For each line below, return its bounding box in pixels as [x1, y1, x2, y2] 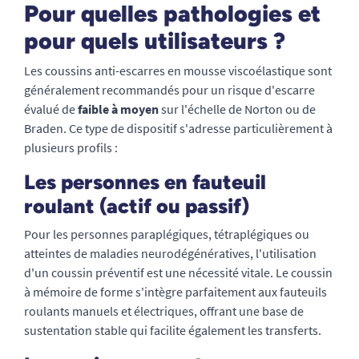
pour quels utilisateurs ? [24, 27, 285, 54]
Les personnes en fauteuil [24, 170, 266, 194]
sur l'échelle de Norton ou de [159, 101, 316, 117]
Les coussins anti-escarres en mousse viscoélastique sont [24, 63, 332, 79]
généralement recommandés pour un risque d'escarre [24, 82, 315, 98]
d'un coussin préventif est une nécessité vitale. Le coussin [24, 264, 333, 280]
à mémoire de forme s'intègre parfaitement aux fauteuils [24, 284, 327, 300]
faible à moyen [78, 101, 159, 117]
